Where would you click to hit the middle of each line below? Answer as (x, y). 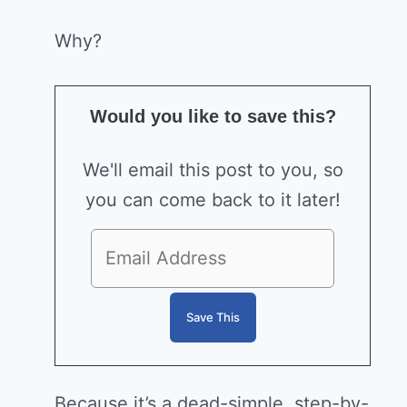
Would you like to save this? (213, 116)
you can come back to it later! (213, 199)
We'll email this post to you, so (213, 169)
